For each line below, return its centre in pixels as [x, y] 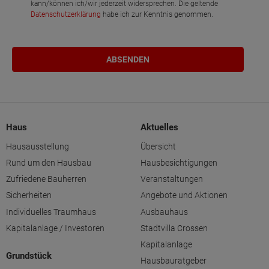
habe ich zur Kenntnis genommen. [157, 14]
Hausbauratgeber [174, 261]
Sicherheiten [29, 195]
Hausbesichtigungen [179, 162]
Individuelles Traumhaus [51, 212]
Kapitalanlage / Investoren [55, 228]
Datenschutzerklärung [66, 14]
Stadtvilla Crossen [174, 228]
